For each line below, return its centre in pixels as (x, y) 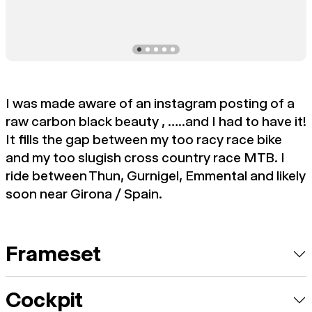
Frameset (53, 254)
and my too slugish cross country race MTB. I (145, 158)
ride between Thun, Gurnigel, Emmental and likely (156, 176)
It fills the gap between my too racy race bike (144, 140)
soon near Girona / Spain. (84, 194)
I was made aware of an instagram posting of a (150, 103)
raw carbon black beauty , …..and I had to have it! (156, 122)
